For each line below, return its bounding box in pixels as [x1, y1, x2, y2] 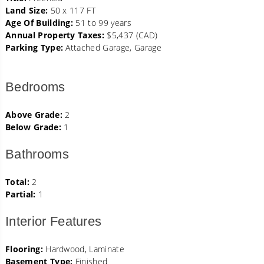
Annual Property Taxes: [5, 29, 105, 41]
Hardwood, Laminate [42, 243, 124, 255]
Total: [5, 176, 29, 187]
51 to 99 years [73, 16, 131, 28]
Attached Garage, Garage [63, 41, 161, 53]
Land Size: [5, 4, 48, 16]
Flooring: [5, 243, 43, 255]
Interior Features [5, 213, 102, 229]
